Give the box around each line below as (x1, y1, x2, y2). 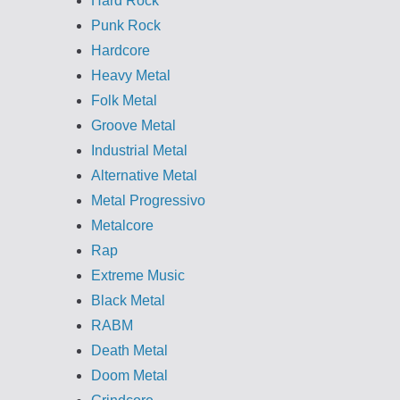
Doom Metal (91, 368, 168, 383)
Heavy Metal (91, 68, 171, 83)
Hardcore (91, 43, 150, 58)
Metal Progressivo (91, 193, 205, 208)
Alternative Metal (91, 168, 197, 183)
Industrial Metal (91, 143, 187, 158)
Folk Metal (91, 93, 157, 108)
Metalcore (91, 218, 154, 233)
